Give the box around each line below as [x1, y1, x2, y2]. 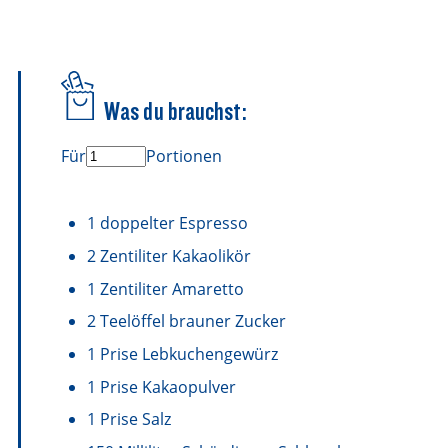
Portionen [146, 145, 222, 167]
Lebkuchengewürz [142, 342, 278, 365]
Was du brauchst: [104, 95, 247, 126]
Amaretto [172, 277, 244, 300]
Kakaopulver [142, 375, 236, 398]
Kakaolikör [172, 244, 251, 267]
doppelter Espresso [100, 212, 248, 235]
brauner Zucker [169, 310, 286, 333]
